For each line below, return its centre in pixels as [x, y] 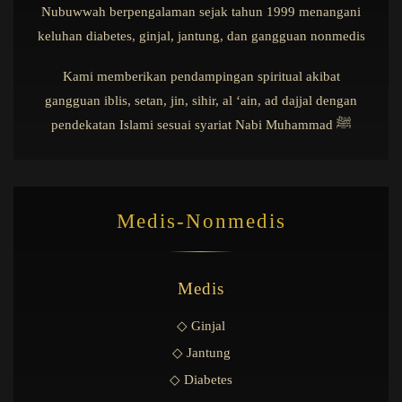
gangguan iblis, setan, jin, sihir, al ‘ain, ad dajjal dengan [201, 100]
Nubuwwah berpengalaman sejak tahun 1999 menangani [201, 11]
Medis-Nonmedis [201, 221]
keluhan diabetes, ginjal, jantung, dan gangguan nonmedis [201, 35]
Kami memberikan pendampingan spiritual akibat [201, 76]
